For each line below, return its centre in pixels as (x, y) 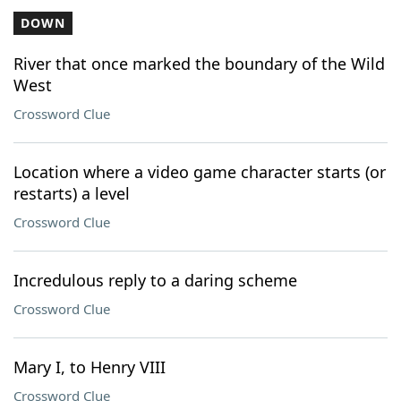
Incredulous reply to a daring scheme (155, 280)
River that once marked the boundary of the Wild (199, 64)
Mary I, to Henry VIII (90, 367)
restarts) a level (72, 193)
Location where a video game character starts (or (200, 172)
